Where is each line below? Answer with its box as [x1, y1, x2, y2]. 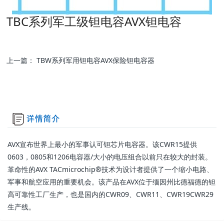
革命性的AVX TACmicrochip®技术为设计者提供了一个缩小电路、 [7, 164, 213, 174]
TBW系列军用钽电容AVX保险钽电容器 [36, 55, 155, 65]
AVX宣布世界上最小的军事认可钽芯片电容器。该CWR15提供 [7, 139, 197, 149]
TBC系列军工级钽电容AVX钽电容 [6, 13, 182, 29]
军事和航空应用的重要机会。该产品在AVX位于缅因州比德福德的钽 [7, 177, 215, 186]
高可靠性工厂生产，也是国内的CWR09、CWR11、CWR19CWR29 [7, 189, 213, 199]
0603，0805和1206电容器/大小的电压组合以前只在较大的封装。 [7, 152, 212, 161]
